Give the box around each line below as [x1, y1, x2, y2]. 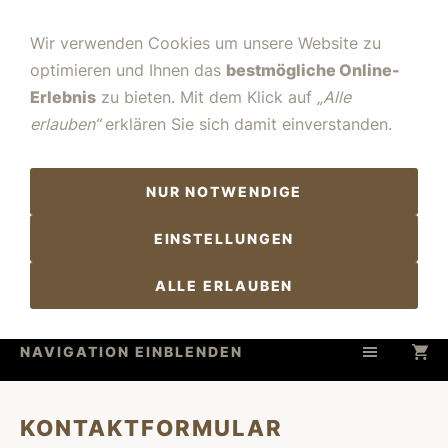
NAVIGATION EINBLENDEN [20, 343, 243, 360]
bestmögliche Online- [226, 60, 400, 80]
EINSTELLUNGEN [153, 230, 295, 247]
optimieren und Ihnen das [30, 60, 226, 80]
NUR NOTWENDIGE [145, 183, 303, 200]
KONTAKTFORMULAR [20, 415, 283, 441]
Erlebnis [30, 87, 96, 107]
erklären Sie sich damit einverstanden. [100, 114, 392, 134]
